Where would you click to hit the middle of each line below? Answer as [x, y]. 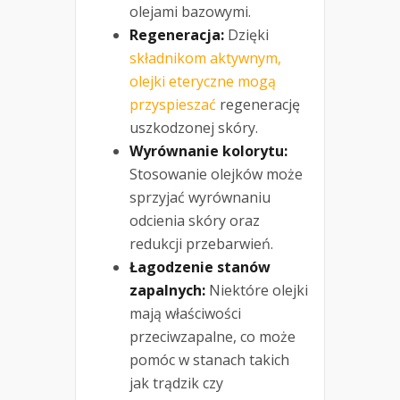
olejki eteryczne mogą [203, 82]
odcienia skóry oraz [195, 221]
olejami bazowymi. [190, 12]
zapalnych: [167, 291]
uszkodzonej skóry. [194, 128]
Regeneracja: [177, 35]
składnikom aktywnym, [205, 58]
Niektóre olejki [257, 291]
